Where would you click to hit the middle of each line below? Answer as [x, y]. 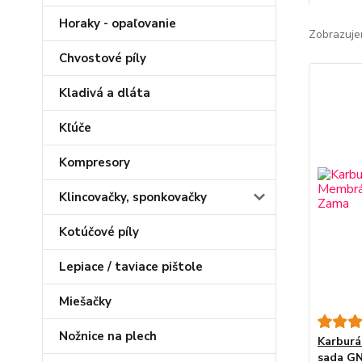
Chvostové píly [103, 58]
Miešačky [85, 301]
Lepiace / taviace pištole [131, 267]
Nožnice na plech [108, 336]
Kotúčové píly [99, 232]
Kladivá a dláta [105, 93]
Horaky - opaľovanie [118, 23]
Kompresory [95, 162]
